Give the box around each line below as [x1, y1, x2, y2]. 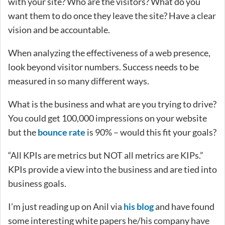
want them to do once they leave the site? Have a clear [8, 10, 216, 21]
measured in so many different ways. [8, 75, 149, 86]
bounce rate [38, 126, 85, 138]
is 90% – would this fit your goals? [85, 126, 216, 138]
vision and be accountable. [8, 24, 110, 35]
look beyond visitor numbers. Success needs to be [8, 61, 199, 72]
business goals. [8, 177, 66, 189]
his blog [124, 200, 154, 212]
